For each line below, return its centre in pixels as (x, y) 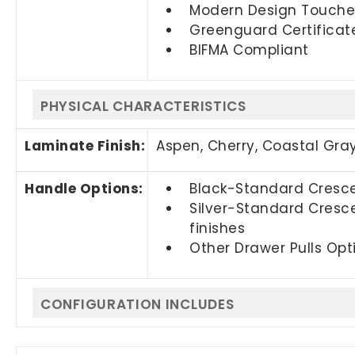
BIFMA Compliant (249, 50)
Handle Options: (86, 188)
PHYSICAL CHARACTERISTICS (143, 106)
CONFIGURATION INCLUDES (137, 304)
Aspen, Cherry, (209, 145)
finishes (218, 228)
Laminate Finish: (85, 145)
